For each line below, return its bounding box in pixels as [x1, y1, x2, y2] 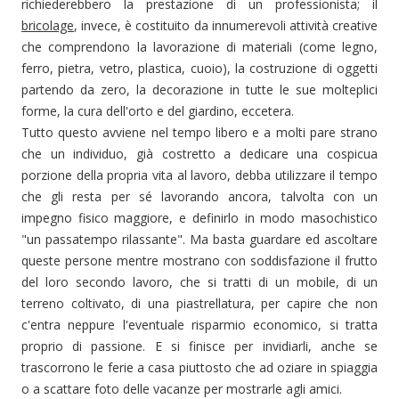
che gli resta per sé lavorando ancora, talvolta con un [21, 188, 378, 205]
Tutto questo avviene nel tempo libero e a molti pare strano [21, 124, 378, 141]
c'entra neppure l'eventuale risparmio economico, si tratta [21, 316, 378, 333]
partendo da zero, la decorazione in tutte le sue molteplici [21, 81, 378, 98]
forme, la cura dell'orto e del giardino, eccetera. [21, 102, 294, 119]
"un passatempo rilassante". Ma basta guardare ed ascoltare [21, 231, 378, 248]
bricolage [21, 17, 74, 34]
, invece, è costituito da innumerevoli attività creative [74, 17, 378, 34]
